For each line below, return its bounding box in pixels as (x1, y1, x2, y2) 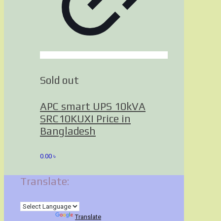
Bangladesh (40, 124, 96, 137)
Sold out (40, 74, 79, 86)
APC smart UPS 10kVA (40, 100, 146, 112)
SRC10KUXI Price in (40, 112, 131, 125)
